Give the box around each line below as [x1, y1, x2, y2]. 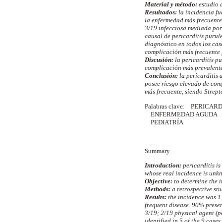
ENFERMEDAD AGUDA [145, 110, 218, 118]
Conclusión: [145, 72, 178, 80]
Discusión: [145, 56, 173, 64]
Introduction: [145, 162, 181, 169]
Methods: [145, 185, 170, 193]
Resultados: [145, 8, 177, 16]
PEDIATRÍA [145, 118, 185, 126]
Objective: [145, 177, 172, 185]
